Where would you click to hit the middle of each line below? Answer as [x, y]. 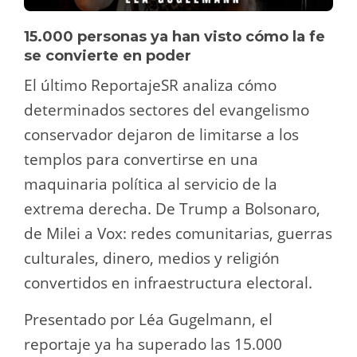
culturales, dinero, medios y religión [152, 259]
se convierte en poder [110, 56]
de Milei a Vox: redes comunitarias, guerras [178, 234]
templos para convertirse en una [141, 160]
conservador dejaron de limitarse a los [161, 135]
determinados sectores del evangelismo [167, 110]
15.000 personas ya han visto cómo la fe [175, 37]
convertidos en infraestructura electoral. [168, 283]
